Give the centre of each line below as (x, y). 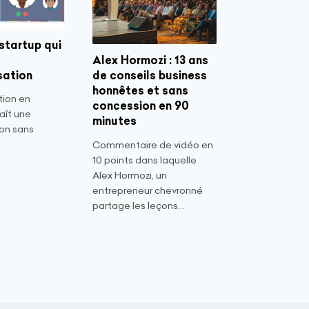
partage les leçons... (138, 205)
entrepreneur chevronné (148, 190)
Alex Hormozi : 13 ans (150, 60)
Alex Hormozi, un (130, 175)
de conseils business (150, 76)
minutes (114, 121)
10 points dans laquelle (144, 160)
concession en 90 (141, 106)
